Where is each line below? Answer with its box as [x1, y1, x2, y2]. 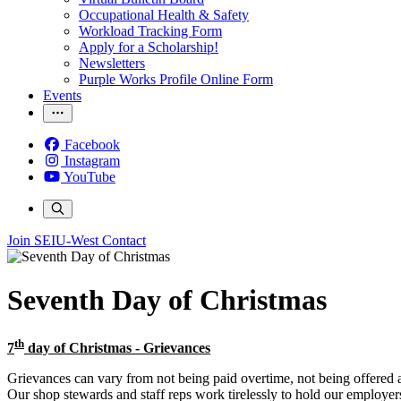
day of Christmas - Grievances [24, 340, 210, 356]
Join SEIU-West [7, 233, 98, 248]
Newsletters [79, 55, 145, 71]
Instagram [64, 153, 120, 168]
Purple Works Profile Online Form [79, 72, 273, 87]
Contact [102, 233, 146, 248]
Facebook [64, 137, 120, 152]
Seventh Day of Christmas [7, 284, 327, 317]
